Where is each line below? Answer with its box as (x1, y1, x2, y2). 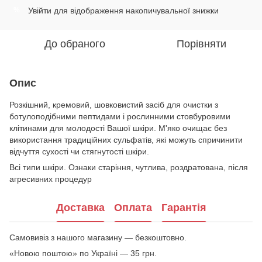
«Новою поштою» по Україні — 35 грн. (9, 248, 157, 258)
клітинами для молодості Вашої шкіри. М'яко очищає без (9, 123, 227, 133)
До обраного (44, 37, 105, 50)
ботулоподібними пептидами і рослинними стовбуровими (9, 111, 230, 121)
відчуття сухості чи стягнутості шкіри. (9, 146, 149, 156)
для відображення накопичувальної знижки (51, 5, 219, 15)
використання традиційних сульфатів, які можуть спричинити (9, 135, 243, 144)
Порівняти (176, 37, 226, 50)
